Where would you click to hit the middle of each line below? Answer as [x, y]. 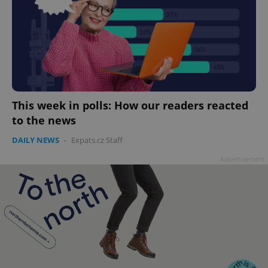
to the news [44, 120]
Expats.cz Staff [97, 140]
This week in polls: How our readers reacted [130, 105]
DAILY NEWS [36, 140]
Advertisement [243, 159]
